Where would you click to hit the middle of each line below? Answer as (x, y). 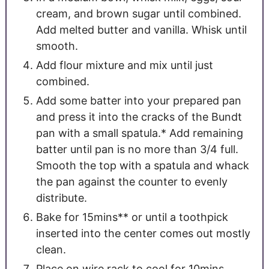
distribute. (61, 198)
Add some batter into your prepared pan (138, 100)
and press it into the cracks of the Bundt (139, 116)
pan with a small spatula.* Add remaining (139, 133)
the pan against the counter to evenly (131, 181)
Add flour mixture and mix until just (124, 65)
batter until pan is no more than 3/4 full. (137, 149)
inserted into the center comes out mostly (143, 233)
